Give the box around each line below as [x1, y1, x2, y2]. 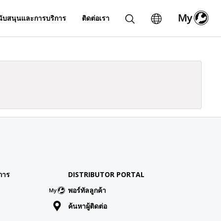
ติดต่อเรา [82, 13, 110, 23]
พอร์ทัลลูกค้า [68, 185, 106, 195]
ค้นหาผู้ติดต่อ [68, 201, 107, 211]
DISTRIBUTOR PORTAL [68, 170, 145, 180]
